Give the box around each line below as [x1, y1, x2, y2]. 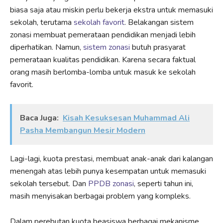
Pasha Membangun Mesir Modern [20, 125, 145, 136]
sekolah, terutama [10, 17, 72, 28]
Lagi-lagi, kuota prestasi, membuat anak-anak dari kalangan [10, 153, 213, 165]
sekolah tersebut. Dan [10, 178, 88, 190]
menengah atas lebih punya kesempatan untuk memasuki [10, 166, 206, 177]
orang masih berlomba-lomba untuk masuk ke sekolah [10, 67, 196, 78]
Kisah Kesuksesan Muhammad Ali [63, 112, 190, 124]
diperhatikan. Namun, [10, 42, 81, 53]
